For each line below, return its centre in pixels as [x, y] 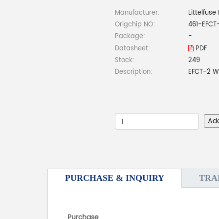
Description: [134, 72]
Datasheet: [132, 49]
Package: [130, 37]
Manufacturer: [137, 13]
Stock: [125, 61]
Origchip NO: [135, 25]
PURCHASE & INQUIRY [115, 178]
